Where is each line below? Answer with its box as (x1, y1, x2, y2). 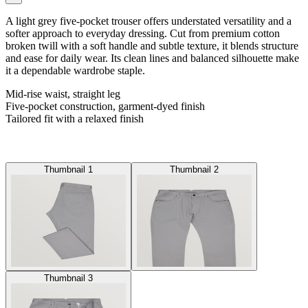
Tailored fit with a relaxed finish (5, 113, 144, 125)
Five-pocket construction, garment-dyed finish (5, 100, 205, 113)
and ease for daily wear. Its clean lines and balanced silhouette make (5, 52, 299, 65)
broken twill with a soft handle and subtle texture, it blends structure (5, 40, 298, 52)
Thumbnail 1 (44, 164, 93, 175)
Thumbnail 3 (44, 272, 93, 283)
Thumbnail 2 (170, 164, 219, 175)
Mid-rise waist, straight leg (5, 88, 120, 100)
